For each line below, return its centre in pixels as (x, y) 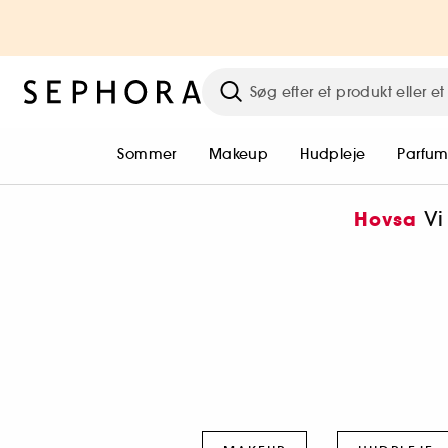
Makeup (238, 154)
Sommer (147, 154)
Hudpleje (333, 154)
